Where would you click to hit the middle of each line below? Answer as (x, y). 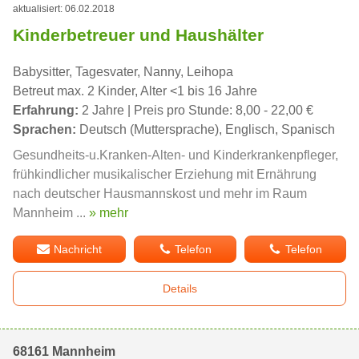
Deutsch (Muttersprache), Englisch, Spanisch (206, 130)
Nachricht (78, 250)
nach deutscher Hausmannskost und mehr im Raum (160, 194)
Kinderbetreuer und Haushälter (138, 35)
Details (179, 289)
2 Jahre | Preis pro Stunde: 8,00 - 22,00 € (196, 111)
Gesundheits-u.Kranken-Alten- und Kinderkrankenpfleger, (175, 155)
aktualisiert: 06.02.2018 (64, 9)
